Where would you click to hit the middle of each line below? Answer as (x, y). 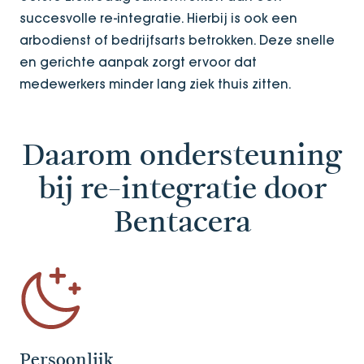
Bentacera (182, 223)
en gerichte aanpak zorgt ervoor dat (138, 62)
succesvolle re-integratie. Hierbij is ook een (158, 18)
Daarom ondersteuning (182, 156)
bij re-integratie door (182, 190)
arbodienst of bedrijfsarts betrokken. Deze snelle (177, 40)
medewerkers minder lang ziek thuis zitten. (157, 84)
